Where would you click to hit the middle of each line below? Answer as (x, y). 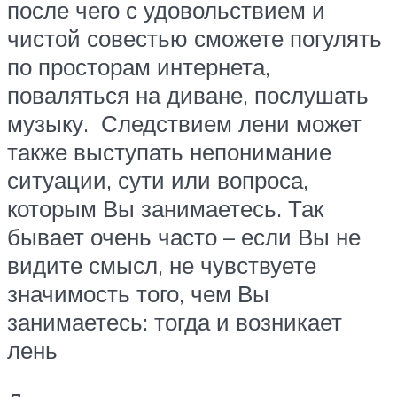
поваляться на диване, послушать (188, 95)
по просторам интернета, (139, 67)
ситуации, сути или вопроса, (158, 180)
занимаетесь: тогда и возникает (175, 322)
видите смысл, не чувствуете (162, 265)
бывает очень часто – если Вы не (184, 237)
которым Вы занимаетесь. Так (165, 209)
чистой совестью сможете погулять (195, 39)
